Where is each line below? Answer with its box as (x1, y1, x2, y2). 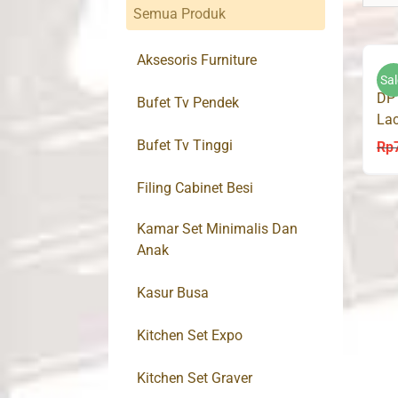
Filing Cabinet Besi (137, 179, 253, 197)
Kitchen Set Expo (137, 327, 243, 345)
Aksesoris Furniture (137, 52, 257, 69)
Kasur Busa (137, 284, 209, 302)
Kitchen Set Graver (137, 370, 252, 387)
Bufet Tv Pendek (137, 94, 239, 112)
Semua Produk (133, 5, 226, 23)
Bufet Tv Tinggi (137, 137, 233, 155)
